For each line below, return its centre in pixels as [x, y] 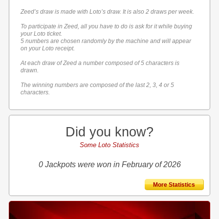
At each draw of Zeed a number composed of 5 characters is [100, 63]
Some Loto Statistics [109, 145]
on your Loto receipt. [48, 48]
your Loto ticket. [42, 34]
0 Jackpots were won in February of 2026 [109, 164]
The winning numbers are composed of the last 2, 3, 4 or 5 [98, 85]
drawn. [30, 70]
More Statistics [174, 185]
